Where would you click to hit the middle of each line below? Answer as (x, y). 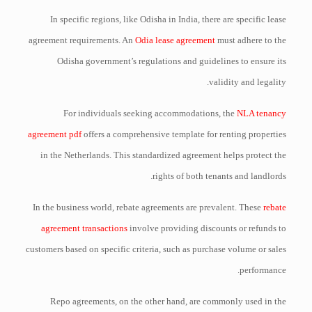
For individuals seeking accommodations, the (150, 113)
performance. (263, 270)
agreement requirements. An (82, 40)
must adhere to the (251, 40)
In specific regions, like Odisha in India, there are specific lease (169, 19)
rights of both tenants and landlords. (220, 176)
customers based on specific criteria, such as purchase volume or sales (156, 249)
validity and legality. (248, 82)
